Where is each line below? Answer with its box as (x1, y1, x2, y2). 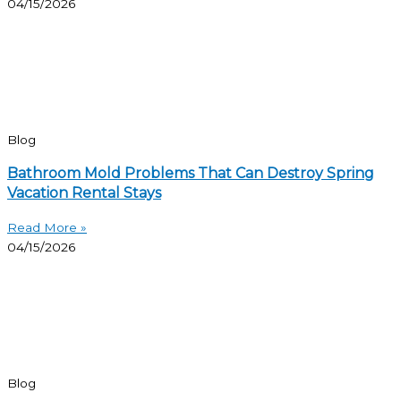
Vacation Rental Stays (7, 183, 161, 201)
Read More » (7, 219, 87, 235)
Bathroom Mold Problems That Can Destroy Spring (7, 164, 374, 182)
